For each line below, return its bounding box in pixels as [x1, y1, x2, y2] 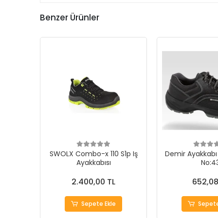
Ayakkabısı [76, 158, 111, 167]
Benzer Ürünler [40, 12, 99, 23]
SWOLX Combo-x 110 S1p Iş [49, 149, 138, 159]
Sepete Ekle [81, 200, 116, 208]
